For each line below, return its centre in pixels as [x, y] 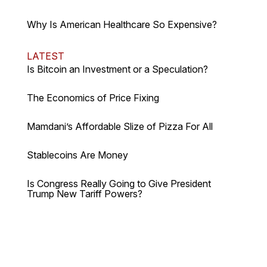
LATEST [45, 56]
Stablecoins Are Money [77, 155]
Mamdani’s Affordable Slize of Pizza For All [119, 127]
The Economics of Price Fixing [93, 98]
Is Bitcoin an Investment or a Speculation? [117, 69]
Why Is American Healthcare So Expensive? [122, 25]
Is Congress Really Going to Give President [119, 184]
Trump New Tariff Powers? [84, 194]
